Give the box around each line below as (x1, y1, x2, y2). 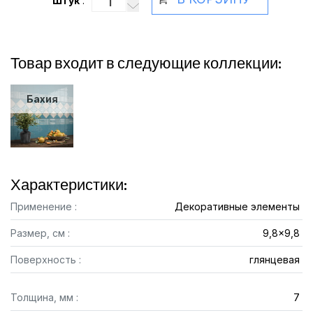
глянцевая (249, 254, 300, 265)
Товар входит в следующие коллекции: (10, 53, 282, 73)
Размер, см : (10, 227, 70, 239)
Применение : (10, 201, 77, 212)
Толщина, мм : (10, 291, 78, 303)
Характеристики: (10, 175, 127, 194)
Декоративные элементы (174, 201, 300, 212)
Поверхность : (10, 254, 81, 265)
